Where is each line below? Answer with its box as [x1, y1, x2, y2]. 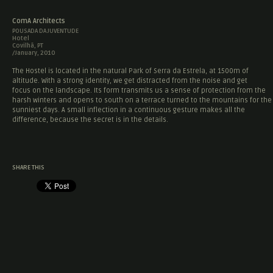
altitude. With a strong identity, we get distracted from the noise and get [12, 77, 247, 85]
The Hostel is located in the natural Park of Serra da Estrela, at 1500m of [12, 67, 249, 75]
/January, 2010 [12, 49, 55, 57]
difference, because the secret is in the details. [12, 116, 168, 124]
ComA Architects [12, 17, 65, 25]
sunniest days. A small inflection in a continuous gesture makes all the [12, 106, 245, 114]
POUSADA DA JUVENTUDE [12, 27, 79, 35]
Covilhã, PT [12, 42, 43, 49]
